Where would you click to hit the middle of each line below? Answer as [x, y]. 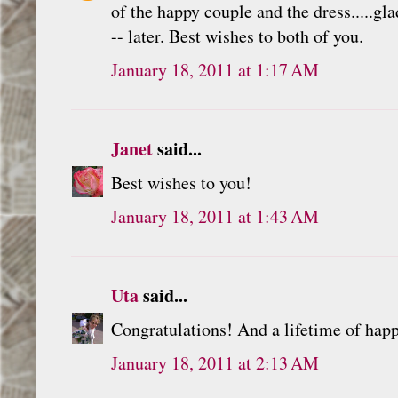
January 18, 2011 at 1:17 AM [215, 69]
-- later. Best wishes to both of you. [237, 36]
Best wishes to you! [181, 182]
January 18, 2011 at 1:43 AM [215, 216]
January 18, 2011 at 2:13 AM [215, 362]
